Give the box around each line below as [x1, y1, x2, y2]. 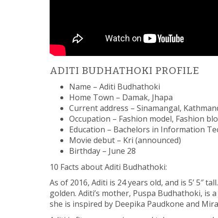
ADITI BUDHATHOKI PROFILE [50, 64, 200, 77]
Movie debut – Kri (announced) [69, 135, 181, 146]
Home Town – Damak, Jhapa [69, 92, 173, 103]
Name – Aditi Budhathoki [69, 81, 160, 92]
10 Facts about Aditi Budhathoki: [50, 161, 167, 172]
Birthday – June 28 [69, 145, 136, 157]
